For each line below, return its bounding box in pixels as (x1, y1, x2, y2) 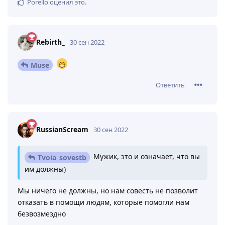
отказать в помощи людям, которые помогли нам (18, 197, 189, 207)
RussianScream (36, 124, 88, 134)
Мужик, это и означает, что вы (91, 152, 200, 162)
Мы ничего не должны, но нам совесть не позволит (18, 185, 198, 195)
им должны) (25, 164, 66, 174)
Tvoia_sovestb (38, 152, 86, 162)
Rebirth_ (36, 37, 65, 47)
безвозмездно (18, 208, 66, 218)
